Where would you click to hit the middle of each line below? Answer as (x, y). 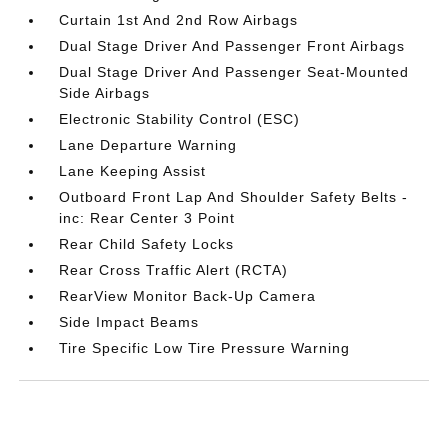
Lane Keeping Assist (133, 170)
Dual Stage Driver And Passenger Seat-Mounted (234, 71)
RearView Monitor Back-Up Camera (188, 295)
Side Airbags (105, 92)
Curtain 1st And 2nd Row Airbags (179, 19)
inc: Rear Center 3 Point (147, 217)
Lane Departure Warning (148, 144)
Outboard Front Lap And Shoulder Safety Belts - (234, 196)
